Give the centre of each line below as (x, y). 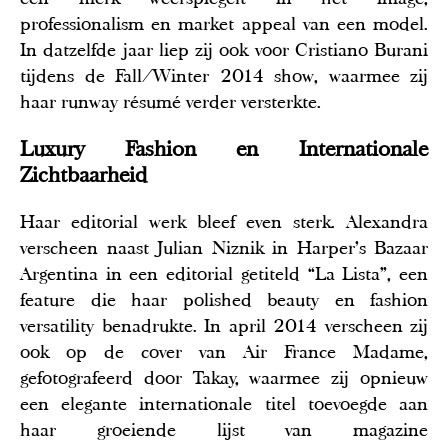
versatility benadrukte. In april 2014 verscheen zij (224, 325)
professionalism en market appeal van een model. (224, 23)
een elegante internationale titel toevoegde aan (224, 403)
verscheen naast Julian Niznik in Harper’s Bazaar (224, 247)
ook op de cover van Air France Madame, (224, 351)
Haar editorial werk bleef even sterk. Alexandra (224, 221)
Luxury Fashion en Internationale (224, 148)
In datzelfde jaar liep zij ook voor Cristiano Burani (224, 49)
